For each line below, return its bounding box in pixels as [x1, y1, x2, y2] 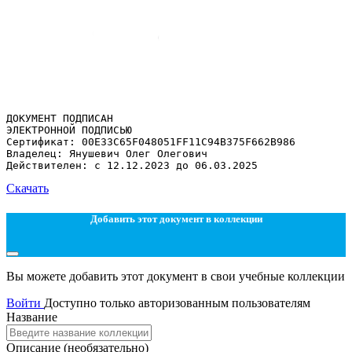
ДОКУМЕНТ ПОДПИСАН [6, 112, 113, 124]
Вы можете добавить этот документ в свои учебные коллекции [6, 269, 345, 284]
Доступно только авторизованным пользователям [44, 296, 310, 310]
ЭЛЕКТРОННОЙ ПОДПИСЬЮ [6, 123, 132, 136]
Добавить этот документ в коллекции [90, 212, 262, 225]
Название [6, 310, 57, 324]
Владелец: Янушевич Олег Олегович [6, 147, 207, 159]
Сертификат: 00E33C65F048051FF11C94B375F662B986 [6, 135, 295, 148]
